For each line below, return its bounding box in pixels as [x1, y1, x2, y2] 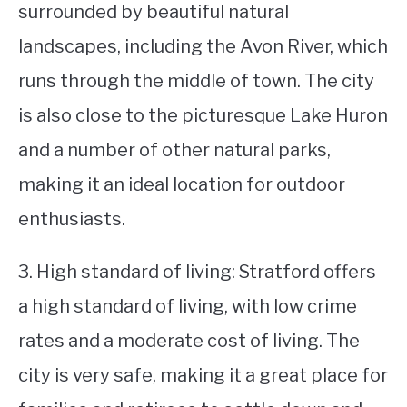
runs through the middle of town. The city [18, 70, 374, 92]
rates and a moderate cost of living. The [18, 330, 360, 352]
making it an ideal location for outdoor [18, 174, 345, 195]
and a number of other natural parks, [18, 139, 331, 161]
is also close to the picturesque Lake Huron [18, 104, 388, 126]
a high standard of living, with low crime [18, 295, 357, 317]
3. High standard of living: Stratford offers [18, 261, 376, 283]
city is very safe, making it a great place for [18, 364, 388, 386]
